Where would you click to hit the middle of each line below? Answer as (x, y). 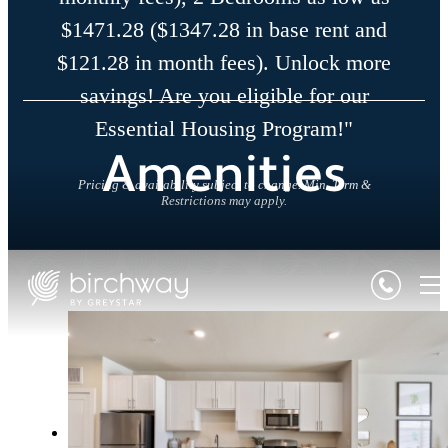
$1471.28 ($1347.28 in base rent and (224, 30)
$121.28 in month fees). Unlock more (224, 63)
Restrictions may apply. (224, 201)
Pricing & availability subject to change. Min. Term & (224, 185)
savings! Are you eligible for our (224, 96)
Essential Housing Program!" (224, 129)
